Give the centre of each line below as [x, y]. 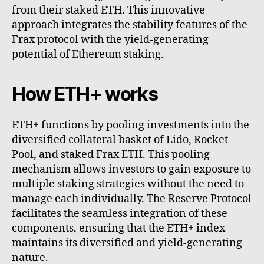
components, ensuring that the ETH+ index [118, 229]
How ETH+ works [85, 94]
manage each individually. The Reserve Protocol [132, 199]
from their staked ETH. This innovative [108, 11]
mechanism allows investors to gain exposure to [131, 170]
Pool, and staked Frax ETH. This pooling [111, 155]
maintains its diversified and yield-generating [127, 243]
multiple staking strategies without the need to [128, 184]
